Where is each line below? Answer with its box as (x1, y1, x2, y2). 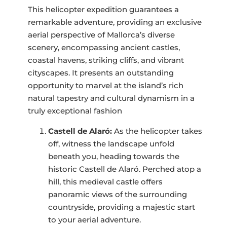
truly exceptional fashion (27, 105, 122, 116)
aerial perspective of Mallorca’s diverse (27, 29, 175, 40)
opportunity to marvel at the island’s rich (27, 80, 183, 90)
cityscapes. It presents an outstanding (27, 67, 174, 78)
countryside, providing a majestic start (48, 202, 195, 212)
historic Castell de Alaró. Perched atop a (48, 164, 201, 174)
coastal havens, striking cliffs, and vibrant (27, 55, 184, 65)
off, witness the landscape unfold (48, 138, 174, 148)
